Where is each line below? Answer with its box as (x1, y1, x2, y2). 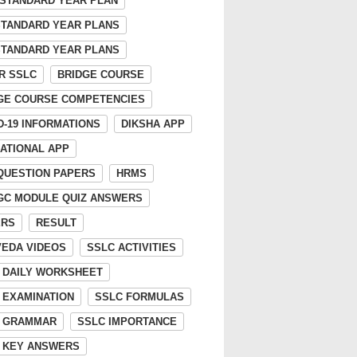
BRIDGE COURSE (57, 69, 144, 80)
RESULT (36, 217, 76, 229)
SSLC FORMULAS (95, 291, 184, 303)
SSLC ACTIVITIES (87, 241, 176, 253)
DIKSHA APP (121, 118, 185, 130)
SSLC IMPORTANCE (77, 316, 177, 328)
